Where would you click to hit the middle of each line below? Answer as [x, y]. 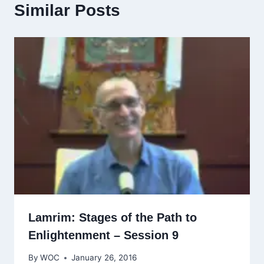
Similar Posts [67, 11]
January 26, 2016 [104, 258]
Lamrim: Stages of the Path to [113, 217]
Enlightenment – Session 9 [103, 235]
